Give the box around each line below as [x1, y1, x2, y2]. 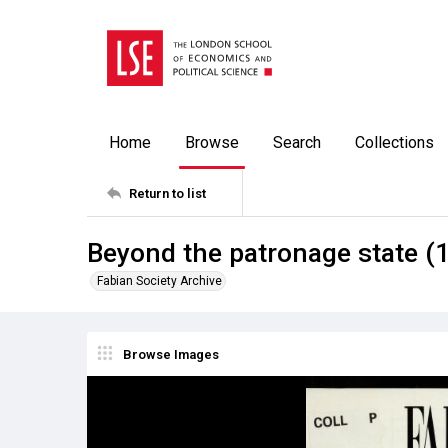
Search [273, 133, 321, 152]
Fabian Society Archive [97, 274, 222, 288]
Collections [355, 133, 434, 152]
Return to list [129, 185, 206, 201]
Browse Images [123, 346, 219, 362]
